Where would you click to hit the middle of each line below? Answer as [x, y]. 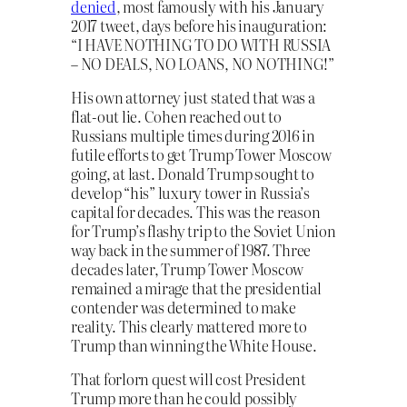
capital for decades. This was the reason [196, 211]
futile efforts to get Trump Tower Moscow [201, 154]
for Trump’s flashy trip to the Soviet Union [203, 230]
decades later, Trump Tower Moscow [188, 268]
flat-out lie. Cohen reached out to [176, 116]
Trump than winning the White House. [194, 345]
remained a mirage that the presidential [196, 288]
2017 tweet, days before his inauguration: [199, 25]
